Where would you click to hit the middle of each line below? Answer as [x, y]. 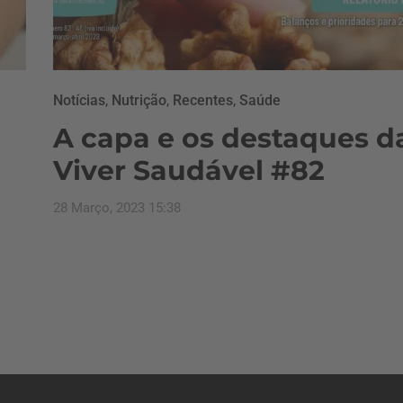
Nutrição [139, 100]
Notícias [79, 100]
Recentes [203, 100]
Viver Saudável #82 [189, 170]
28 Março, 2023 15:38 [117, 208]
